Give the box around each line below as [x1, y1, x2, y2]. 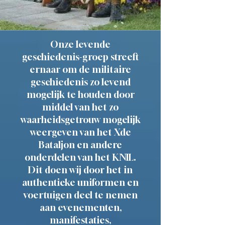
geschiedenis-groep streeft [22, 51, 139, 62]
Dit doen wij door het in [28, 164, 133, 175]
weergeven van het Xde [30, 127, 131, 138]
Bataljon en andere [39, 139, 122, 150]
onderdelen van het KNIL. [25, 152, 136, 163]
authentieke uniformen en [22, 177, 139, 188]
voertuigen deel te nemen [23, 189, 138, 200]
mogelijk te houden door [26, 89, 135, 100]
